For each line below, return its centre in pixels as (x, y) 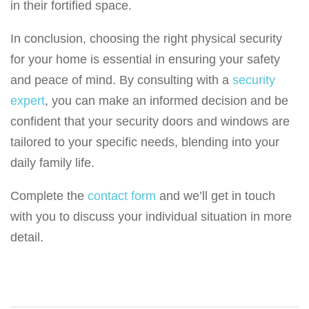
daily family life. (52, 163)
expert (28, 101)
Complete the (49, 196)
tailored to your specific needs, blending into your (145, 142)
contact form (122, 196)
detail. (27, 238)
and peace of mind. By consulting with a (121, 80)
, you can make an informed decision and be (167, 101)
